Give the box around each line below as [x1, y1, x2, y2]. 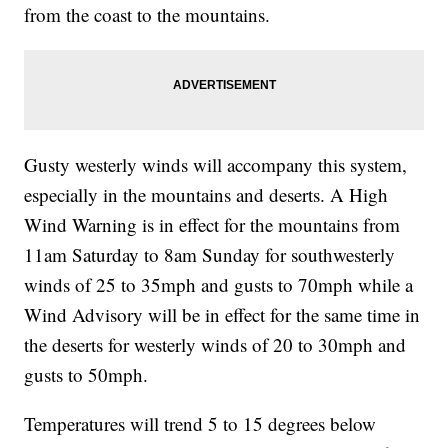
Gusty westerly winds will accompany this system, [24, 152, 408, 178]
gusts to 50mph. [24, 362, 149, 388]
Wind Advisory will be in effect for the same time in [24, 302, 421, 328]
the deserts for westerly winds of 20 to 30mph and [24, 332, 407, 358]
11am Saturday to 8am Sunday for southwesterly [24, 242, 396, 268]
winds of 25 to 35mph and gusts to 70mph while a [24, 272, 414, 298]
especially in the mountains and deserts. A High [24, 182, 389, 208]
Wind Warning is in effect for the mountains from [24, 212, 401, 238]
